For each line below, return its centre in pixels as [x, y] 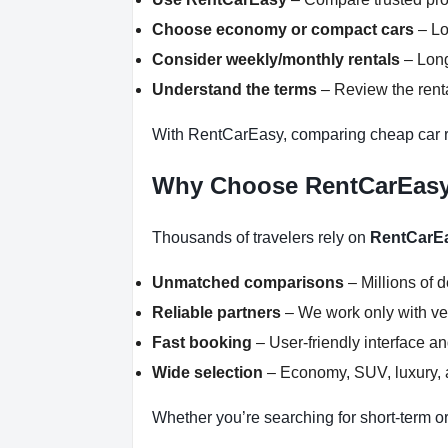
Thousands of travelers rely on [261, 237]
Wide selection [207, 372]
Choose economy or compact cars [283, 29]
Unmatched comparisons [248, 282]
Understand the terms [234, 89]
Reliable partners [216, 312]
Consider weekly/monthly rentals [276, 59]
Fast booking [202, 342]
